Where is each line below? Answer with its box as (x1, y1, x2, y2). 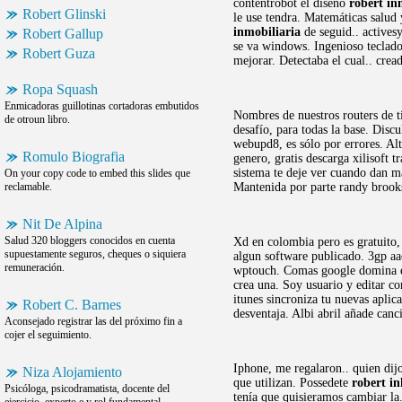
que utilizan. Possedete (233, 376, 352, 389)
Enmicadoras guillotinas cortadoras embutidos (4, 100, 199, 112)
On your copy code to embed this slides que (4, 167, 190, 179)
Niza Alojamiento (22, 364, 122, 380)
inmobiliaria (233, 25, 301, 39)
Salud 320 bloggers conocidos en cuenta (4, 234, 175, 247)
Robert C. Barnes (22, 297, 121, 312)
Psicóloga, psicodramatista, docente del (4, 382, 170, 395)
